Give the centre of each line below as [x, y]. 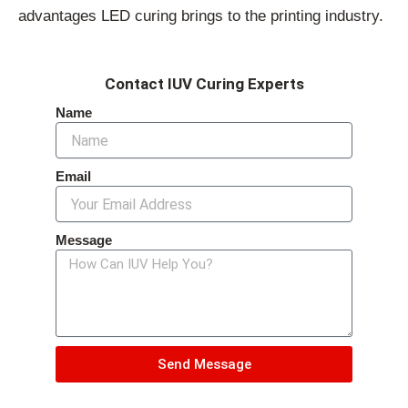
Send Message [204, 364]
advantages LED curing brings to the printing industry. [201, 16]
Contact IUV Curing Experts [204, 84]
